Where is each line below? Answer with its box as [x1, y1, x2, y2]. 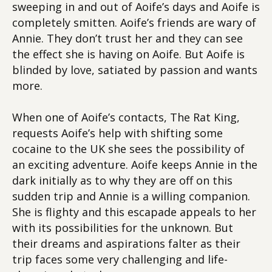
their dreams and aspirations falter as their [12, 236, 240, 251]
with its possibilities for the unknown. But [12, 220, 233, 235]
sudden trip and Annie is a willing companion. [12, 189, 250, 203]
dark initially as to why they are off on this [12, 173, 233, 188]
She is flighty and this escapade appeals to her [12, 205, 256, 219]
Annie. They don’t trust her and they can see [12, 31, 243, 46]
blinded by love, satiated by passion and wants [12, 63, 257, 77]
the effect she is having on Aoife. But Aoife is [12, 47, 245, 61]
